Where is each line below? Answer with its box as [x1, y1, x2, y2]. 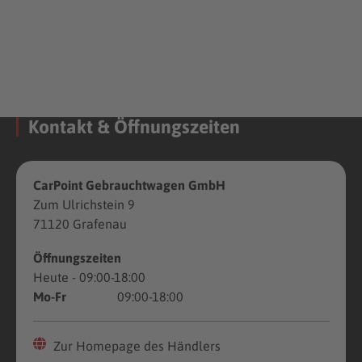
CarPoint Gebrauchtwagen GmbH [32, 177, 225, 192]
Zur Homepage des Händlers [49, 338, 221, 353]
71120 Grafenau [32, 216, 127, 231]
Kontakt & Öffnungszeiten [28, 116, 241, 137]
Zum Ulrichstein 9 [32, 196, 135, 212]
